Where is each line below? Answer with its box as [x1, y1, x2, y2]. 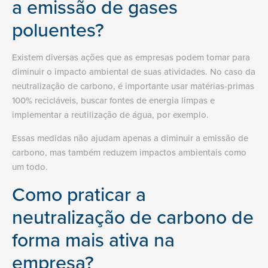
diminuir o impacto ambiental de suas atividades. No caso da [12, 65, 255, 78]
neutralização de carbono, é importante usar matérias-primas [12, 80, 254, 93]
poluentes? [12, 16, 104, 44]
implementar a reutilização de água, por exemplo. [12, 108, 211, 121]
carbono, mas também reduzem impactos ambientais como [12, 145, 246, 159]
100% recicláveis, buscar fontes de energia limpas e [12, 94, 215, 107]
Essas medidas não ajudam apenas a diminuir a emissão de [12, 131, 248, 144]
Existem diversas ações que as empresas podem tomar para [12, 51, 250, 64]
